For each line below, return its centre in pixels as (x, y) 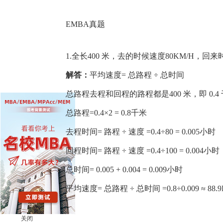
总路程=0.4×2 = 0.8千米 (106, 113)
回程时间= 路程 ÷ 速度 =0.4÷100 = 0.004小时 (143, 151)
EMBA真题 (85, 24)
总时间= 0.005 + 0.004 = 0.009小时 (124, 169)
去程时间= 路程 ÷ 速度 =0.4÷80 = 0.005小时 (141, 132)
